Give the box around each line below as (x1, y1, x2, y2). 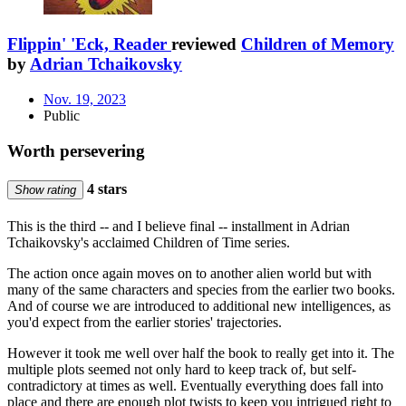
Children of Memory (241, 34, 394, 54)
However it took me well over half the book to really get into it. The (7, 345, 394, 362)
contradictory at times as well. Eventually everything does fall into (7, 378, 383, 394)
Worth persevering (7, 140, 145, 160)
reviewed (171, 34, 241, 54)
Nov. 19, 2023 (43, 92, 126, 107)
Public (43, 108, 80, 123)
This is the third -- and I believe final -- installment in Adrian (7, 218, 350, 235)
